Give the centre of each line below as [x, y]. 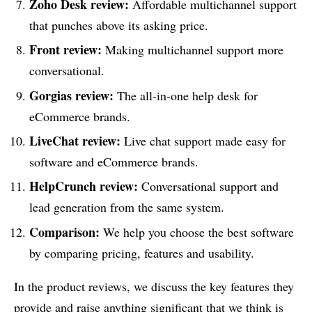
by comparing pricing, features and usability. [141, 252]
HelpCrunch [64, 186]
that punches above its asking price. [118, 25]
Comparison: [64, 232]
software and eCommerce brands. [114, 162]
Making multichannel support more [192, 50]
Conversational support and [208, 186]
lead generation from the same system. [126, 207]
